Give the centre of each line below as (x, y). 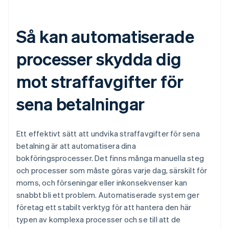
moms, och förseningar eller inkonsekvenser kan (102, 183)
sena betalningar (81, 104)
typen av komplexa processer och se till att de (99, 220)
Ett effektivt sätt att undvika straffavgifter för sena (108, 134)
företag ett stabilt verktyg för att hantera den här (104, 207)
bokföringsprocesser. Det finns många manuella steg (110, 158)
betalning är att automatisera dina (76, 146)
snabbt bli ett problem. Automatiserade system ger (108, 195)
